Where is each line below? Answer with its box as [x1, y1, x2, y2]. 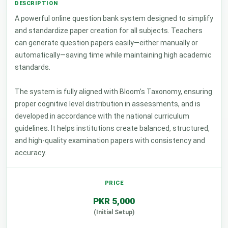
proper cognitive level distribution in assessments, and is [15, 100, 201, 108]
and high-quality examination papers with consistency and [15, 136, 205, 145]
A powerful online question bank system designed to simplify [15, 14, 213, 22]
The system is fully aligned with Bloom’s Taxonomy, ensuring [15, 88, 212, 96]
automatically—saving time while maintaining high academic [15, 51, 212, 59]
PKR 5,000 [93, 196, 135, 206]
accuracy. [15, 149, 46, 157]
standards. [15, 63, 50, 71]
